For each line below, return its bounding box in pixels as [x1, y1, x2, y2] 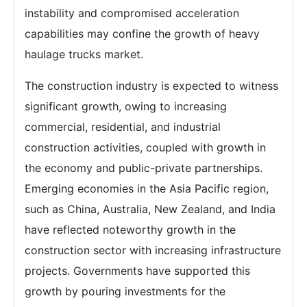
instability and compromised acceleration [25, 6, 239, 20]
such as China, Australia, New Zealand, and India [25, 202, 275, 216]
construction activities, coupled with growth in [25, 140, 266, 154]
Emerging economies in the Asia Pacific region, [25, 182, 269, 195]
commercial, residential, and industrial [25, 120, 221, 134]
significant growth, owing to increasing [25, 99, 227, 113]
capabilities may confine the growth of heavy [25, 27, 260, 40]
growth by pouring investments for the [25, 284, 225, 298]
